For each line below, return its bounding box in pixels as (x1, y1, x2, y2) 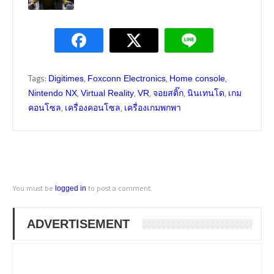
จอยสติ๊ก (153, 87, 183, 98)
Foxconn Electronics (87, 73, 166, 83)
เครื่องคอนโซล (65, 102, 120, 113)
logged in (55, 183, 86, 193)
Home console (169, 73, 225, 83)
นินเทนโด (187, 87, 224, 98)
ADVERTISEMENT (27, 217, 130, 231)
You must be (12, 182, 55, 194)
